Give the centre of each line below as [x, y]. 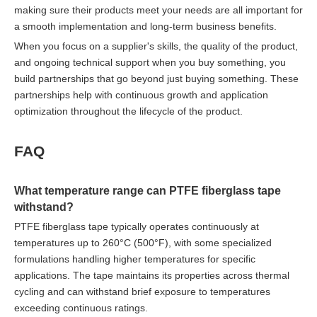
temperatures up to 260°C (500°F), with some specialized [143, 242]
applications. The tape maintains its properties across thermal [152, 275]
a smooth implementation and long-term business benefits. [145, 26]
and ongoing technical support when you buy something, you [150, 62]
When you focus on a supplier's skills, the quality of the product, [156, 46]
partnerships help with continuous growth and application [141, 94]
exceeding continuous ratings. [81, 307]
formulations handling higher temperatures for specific [135, 259]
